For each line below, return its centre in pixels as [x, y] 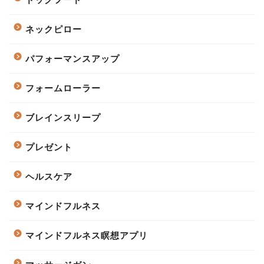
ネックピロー [54, 29]
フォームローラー [63, 88]
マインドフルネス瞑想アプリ [87, 236]
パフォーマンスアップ [72, 59]
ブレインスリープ [63, 118]
